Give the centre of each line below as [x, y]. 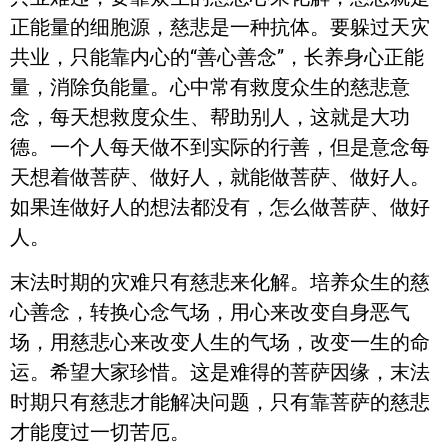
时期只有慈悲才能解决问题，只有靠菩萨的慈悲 [220, 401]
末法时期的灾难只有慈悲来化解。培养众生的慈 [220, 281]
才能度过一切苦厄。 [100, 431]
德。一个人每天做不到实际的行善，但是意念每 [220, 147]
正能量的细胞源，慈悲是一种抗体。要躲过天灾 [220, 27]
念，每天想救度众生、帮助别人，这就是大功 [210, 117]
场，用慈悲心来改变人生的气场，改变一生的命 [220, 341]
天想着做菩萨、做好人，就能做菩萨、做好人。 [220, 177]
